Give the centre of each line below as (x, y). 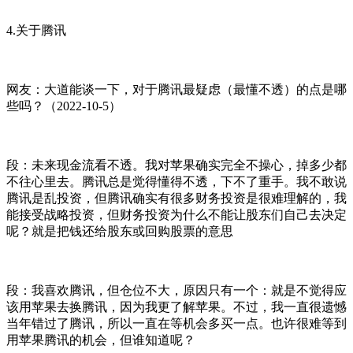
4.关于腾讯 (36, 30)
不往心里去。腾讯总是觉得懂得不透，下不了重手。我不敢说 (176, 181)
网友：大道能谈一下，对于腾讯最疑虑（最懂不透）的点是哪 (176, 89)
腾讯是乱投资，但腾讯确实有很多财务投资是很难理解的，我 (176, 198)
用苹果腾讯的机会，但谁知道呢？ (101, 340)
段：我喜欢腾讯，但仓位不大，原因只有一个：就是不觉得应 (176, 290)
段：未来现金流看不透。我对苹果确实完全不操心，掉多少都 (176, 165)
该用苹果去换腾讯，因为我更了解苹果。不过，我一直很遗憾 (176, 307)
